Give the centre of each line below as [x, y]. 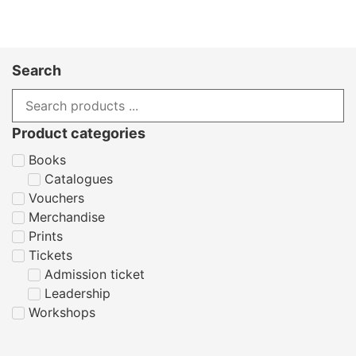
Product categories [79, 133]
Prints [46, 236]
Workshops [62, 312]
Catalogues [79, 178]
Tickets [50, 255]
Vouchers [56, 197]
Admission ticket [95, 274]
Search [37, 71]
